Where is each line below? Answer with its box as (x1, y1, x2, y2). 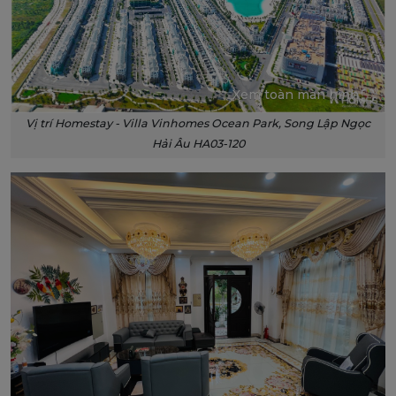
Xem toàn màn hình (232, 86, 359, 103)
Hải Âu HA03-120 (151, 136, 245, 150)
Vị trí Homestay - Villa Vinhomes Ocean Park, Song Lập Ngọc (26, 116, 370, 130)
